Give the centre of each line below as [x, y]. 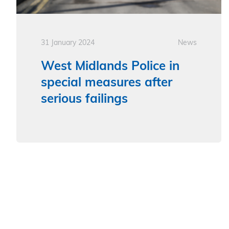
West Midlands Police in [110, 67]
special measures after [107, 84]
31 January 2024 [68, 43]
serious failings [84, 100]
